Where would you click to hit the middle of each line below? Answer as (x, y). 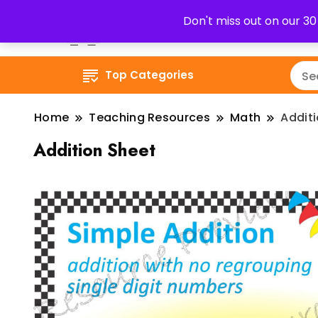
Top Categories (150, 75)
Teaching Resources (150, 117)
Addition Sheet (94, 150)
